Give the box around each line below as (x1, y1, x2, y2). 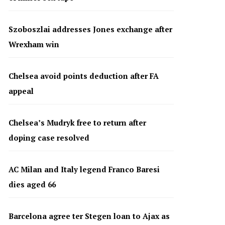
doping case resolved (8, 132, 89, 143)
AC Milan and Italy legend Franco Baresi (8, 164, 160, 174)
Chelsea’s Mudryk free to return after (8, 117, 146, 128)
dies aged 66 (8, 179, 56, 189)
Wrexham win (8, 39, 59, 49)
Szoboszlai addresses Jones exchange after (8, 24, 172, 34)
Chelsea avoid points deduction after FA (8, 70, 159, 81)
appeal (8, 85, 34, 96)
